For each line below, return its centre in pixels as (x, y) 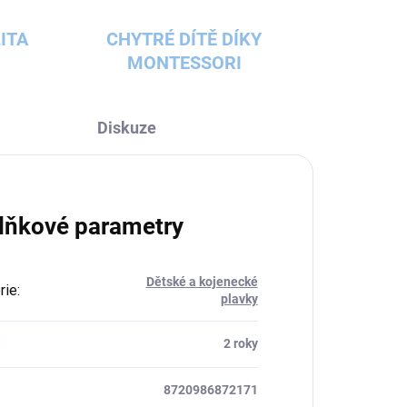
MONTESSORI (184, 63)
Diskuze (126, 128)
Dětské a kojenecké (202, 282)
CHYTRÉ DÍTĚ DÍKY (184, 40)
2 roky (240, 344)
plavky (239, 299)
